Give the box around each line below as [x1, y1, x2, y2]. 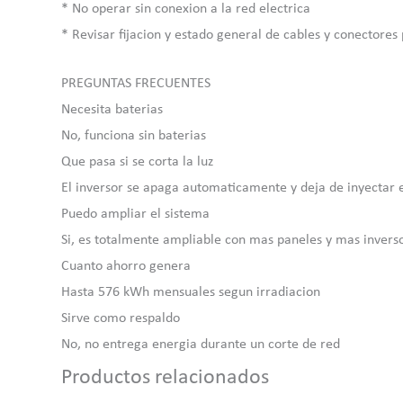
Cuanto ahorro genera [61, 259, 191, 274]
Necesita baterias [61, 103, 163, 118]
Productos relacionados [61, 367, 269, 390]
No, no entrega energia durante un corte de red [61, 337, 340, 353]
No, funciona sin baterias [61, 129, 206, 144]
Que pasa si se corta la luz [61, 155, 213, 170]
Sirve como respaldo [61, 311, 180, 327]
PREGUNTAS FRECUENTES [61, 76, 210, 92]
